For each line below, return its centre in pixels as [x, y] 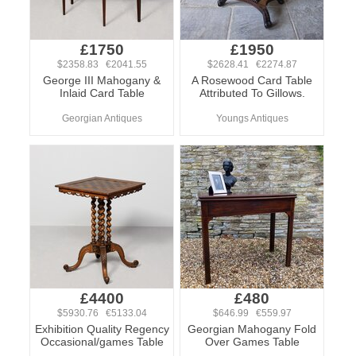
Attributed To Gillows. [252, 93]
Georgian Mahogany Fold [252, 329]
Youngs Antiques [252, 118]
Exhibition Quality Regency [102, 329]
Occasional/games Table [102, 342]
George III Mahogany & [102, 80]
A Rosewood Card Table [252, 80]
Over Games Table [252, 342]
